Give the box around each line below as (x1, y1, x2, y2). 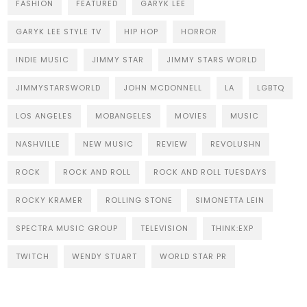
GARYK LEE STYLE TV (16, 25, 102, 37)
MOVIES (175, 110, 208, 121)
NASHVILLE (16, 138, 61, 149)
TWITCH (16, 250, 50, 262)
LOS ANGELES (16, 110, 73, 121)
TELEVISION (140, 222, 189, 234)
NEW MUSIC (83, 138, 134, 149)
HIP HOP (124, 25, 159, 37)
